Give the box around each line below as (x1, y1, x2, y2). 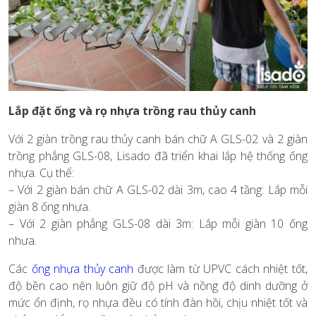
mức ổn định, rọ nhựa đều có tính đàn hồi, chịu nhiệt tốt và (8, 294, 308, 310)
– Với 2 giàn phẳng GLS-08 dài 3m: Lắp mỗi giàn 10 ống (8, 215, 308, 231)
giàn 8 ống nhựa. (8, 198, 90, 214)
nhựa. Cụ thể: (8, 164, 74, 181)
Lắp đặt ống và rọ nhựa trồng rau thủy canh (8, 102, 256, 119)
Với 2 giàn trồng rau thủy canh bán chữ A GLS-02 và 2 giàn (8, 130, 308, 147)
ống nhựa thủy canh (31, 260, 134, 276)
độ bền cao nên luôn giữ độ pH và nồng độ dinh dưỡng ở (8, 277, 308, 293)
